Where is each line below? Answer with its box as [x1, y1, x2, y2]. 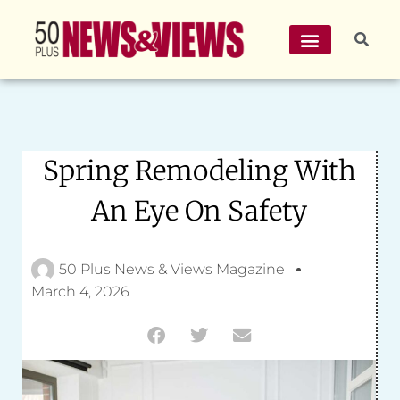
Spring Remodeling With [42, 154, 356, 187]
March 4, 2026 [31, 283, 129, 300]
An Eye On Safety [91, 194, 307, 228]
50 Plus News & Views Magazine [59, 261, 285, 278]
